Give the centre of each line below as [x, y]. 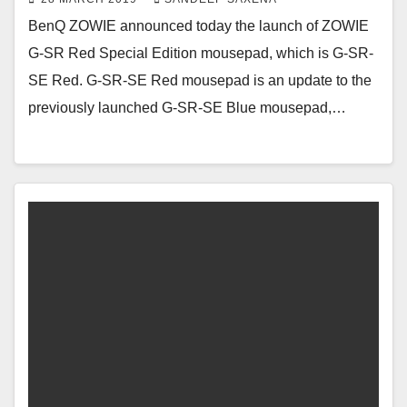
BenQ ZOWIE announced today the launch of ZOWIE [199, 26]
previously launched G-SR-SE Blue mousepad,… [187, 108]
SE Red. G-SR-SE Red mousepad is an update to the [200, 81]
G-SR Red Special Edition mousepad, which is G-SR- [201, 54]
